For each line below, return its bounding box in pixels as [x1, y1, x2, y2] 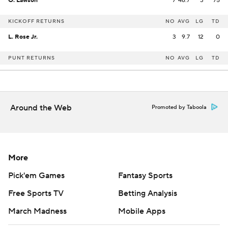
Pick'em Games [8, 170, 65, 181]
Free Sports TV [8, 188, 64, 198]
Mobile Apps [118, 206, 165, 216]
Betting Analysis [118, 188, 177, 198]
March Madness [8, 206, 67, 216]
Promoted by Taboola [152, 104, 207, 111]
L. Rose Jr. [8, 33, 38, 41]
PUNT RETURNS [8, 54, 55, 61]
